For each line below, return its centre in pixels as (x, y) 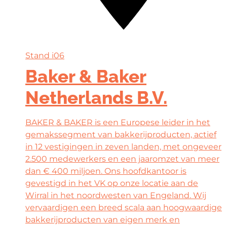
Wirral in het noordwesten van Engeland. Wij (116, 196)
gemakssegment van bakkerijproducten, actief (121, 135)
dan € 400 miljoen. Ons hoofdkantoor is (106, 171)
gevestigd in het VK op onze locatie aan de (112, 183)
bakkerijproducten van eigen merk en (103, 220)
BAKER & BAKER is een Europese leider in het (118, 123)
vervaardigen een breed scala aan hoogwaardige (124, 208)
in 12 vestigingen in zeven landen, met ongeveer (123, 147)
